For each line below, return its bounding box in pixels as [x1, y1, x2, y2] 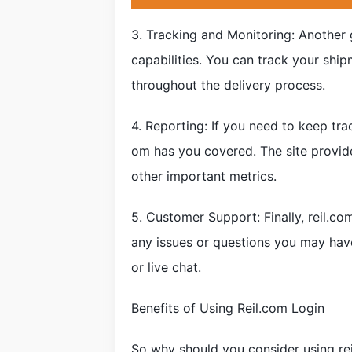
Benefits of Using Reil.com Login [131, 300, 324, 316]
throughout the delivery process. [131, 77, 325, 93]
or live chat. [131, 259, 201, 275]
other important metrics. [131, 168, 277, 184]
